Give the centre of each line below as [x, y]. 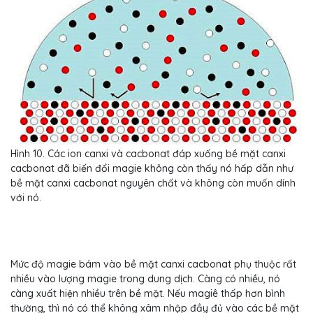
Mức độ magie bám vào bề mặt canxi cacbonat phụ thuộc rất [153, 264]
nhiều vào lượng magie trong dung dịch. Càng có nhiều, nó [145, 279]
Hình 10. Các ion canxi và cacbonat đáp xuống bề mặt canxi [148, 154]
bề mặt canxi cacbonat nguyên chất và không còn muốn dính [153, 183]
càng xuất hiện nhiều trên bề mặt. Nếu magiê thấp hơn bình [148, 294]
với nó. [26, 198]
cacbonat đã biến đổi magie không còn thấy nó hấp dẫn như [152, 169]
